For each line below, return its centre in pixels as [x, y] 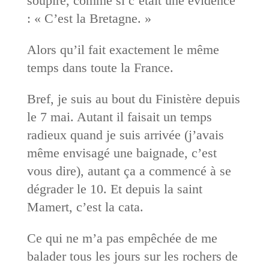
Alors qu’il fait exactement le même [123, 49]
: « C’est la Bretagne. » [89, 18]
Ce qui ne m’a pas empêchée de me [122, 238]
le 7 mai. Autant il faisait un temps [119, 116]
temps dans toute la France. [100, 67]
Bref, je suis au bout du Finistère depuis [133, 98]
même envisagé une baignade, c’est [122, 153]
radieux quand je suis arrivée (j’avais [125, 134]
